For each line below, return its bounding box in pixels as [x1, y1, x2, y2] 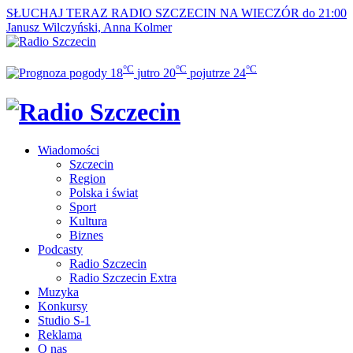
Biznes [69, 229, 103, 243]
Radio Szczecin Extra [69, 271, 176, 285]
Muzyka [38, 285, 79, 299]
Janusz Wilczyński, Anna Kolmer [6, 20, 172, 34]
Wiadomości [38, 143, 99, 158]
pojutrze [190, 66, 230, 80]
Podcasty [38, 243, 83, 257]
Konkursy [38, 299, 87, 314]
